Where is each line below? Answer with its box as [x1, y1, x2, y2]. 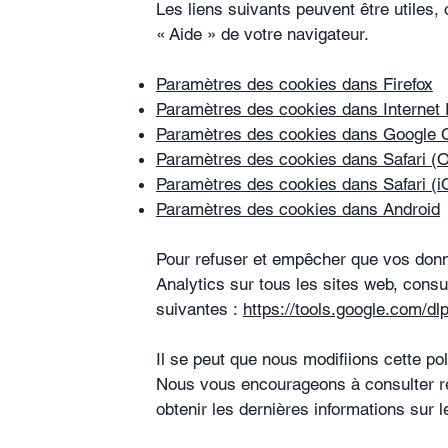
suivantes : [156, 299, 243, 319]
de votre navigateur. [216, 24, 369, 44]
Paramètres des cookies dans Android [156, 199, 440, 219]
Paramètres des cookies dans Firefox [156, 74, 433, 94]
